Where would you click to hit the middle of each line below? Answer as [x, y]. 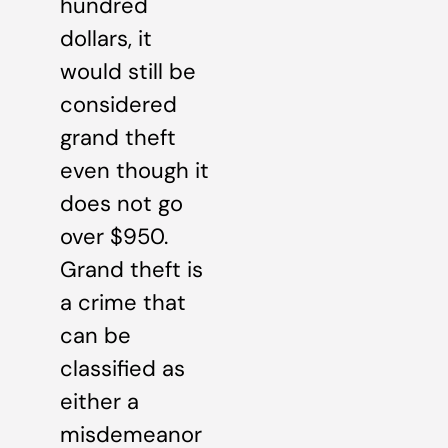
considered [118, 105]
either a [99, 402]
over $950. [114, 237]
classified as [122, 369]
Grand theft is [131, 270]
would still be [128, 72]
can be [95, 336]
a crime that [123, 303]
